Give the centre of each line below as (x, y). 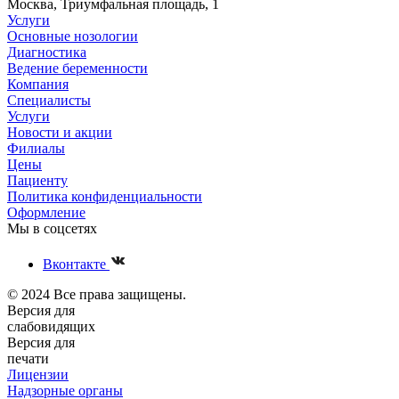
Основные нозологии (73, 36)
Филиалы (36, 148)
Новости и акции (60, 132)
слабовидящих (51, 326)
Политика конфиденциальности (105, 196)
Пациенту (37, 180)
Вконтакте (76, 264)
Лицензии (38, 374)
